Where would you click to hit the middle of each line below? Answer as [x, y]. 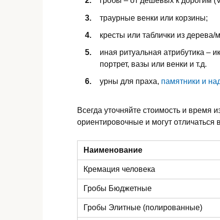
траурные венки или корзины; [154, 18]
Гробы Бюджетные [118, 189]
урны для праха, [130, 82]
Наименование [113, 150]
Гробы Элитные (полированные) [143, 208]
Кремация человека [119, 169]
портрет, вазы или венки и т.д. [153, 64]
